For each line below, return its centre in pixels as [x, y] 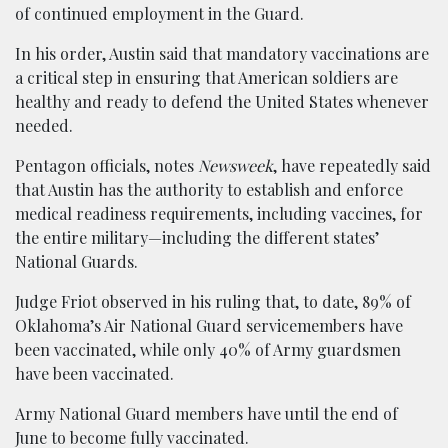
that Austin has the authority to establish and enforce [209, 189]
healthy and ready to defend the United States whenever [222, 101]
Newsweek [235, 165]
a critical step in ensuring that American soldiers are [206, 77]
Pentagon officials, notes [106, 165]
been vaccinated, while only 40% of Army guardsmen [208, 349]
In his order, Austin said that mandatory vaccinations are [222, 53]
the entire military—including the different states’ [197, 237]
